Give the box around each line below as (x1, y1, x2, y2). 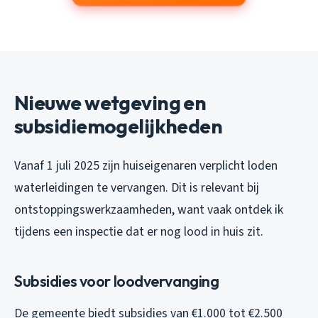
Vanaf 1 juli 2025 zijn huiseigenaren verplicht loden (14, 156, 278, 175)
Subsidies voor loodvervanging (14, 270, 219, 291)
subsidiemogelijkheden (14, 113, 223, 138)
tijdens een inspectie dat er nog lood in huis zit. (14, 222, 263, 241)
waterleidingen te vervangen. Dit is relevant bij (14, 178, 259, 197)
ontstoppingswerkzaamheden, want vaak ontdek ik (14, 200, 283, 219)
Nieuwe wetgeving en (14, 89, 207, 115)
